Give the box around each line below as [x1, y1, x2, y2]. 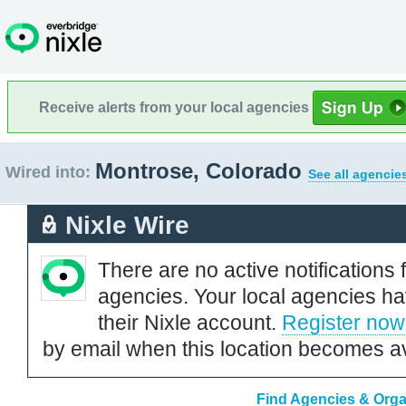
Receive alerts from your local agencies [39, 99, 313, 115]
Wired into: [5, 163, 91, 181]
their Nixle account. [98, 310, 282, 334]
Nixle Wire [65, 210, 189, 239]
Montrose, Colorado [95, 159, 308, 183]
